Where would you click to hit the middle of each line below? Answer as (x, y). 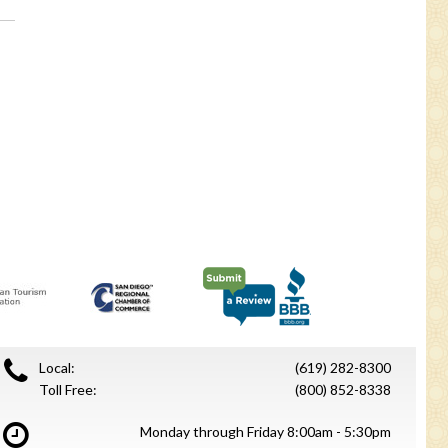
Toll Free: (68, 389)
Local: (57, 367)
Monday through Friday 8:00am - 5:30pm (265, 431)
